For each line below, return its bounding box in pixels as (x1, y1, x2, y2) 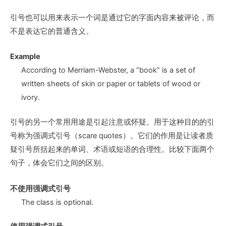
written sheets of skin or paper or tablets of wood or (21, 79, 200, 89)
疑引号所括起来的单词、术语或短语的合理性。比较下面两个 (10, 145, 214, 154)
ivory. (21, 93, 40, 102)
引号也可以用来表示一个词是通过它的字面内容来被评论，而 (10, 13, 214, 22)
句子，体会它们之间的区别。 (10, 158, 108, 168)
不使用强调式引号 (10, 184, 71, 193)
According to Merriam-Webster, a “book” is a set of (21, 66, 195, 75)
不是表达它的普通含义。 (10, 27, 93, 36)
